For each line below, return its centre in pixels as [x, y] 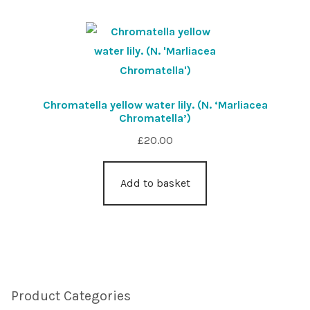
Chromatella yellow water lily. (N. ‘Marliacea [155, 105]
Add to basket [155, 183]
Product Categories [71, 296]
